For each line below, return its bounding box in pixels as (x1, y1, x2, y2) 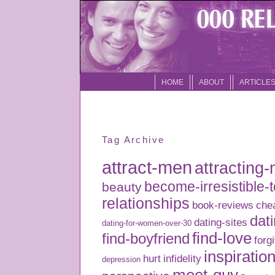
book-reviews (192, 199, 254, 211)
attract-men (102, 157, 192, 177)
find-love (192, 230, 252, 247)
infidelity (163, 252, 201, 265)
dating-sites (194, 216, 247, 228)
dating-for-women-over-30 (102, 219, 192, 228)
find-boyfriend (102, 230, 190, 247)
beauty (102, 180, 142, 195)
